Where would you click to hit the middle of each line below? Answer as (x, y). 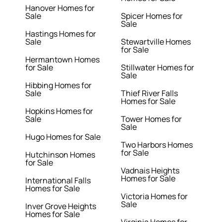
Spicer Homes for (152, 16)
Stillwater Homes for (158, 68)
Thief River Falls (149, 93)
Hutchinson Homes (60, 155)
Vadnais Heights (150, 171)
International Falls (58, 181)
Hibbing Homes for (59, 85)
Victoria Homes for (154, 196)
